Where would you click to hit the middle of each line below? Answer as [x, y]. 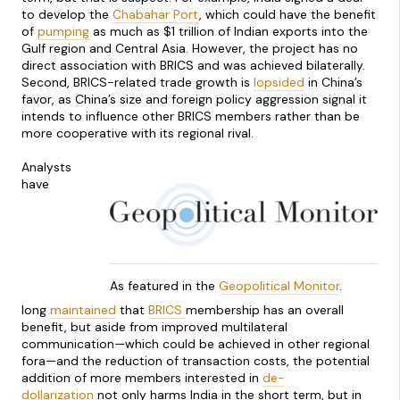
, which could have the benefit [287, 14]
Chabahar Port [156, 14]
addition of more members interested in [142, 377]
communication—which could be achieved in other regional [196, 343]
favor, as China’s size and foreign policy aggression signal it [194, 99]
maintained [83, 309]
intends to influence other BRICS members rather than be [191, 116]
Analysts [46, 167]
